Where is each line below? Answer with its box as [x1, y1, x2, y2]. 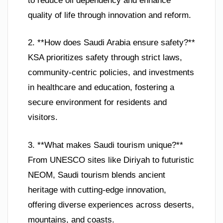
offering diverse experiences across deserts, [28, 200, 194, 210]
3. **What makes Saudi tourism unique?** [28, 140, 183, 150]
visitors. [28, 112, 58, 122]
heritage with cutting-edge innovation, [28, 185, 166, 195]
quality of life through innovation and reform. [28, 10, 191, 20]
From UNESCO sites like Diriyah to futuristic [28, 155, 194, 165]
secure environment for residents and [28, 98, 167, 108]
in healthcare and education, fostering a [28, 83, 174, 93]
